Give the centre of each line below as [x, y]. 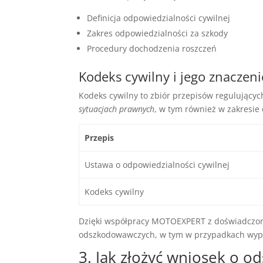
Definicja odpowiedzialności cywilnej [159, 18]
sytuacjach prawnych [117, 109]
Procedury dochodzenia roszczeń [152, 48]
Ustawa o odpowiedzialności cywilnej [157, 164]
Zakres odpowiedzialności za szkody [158, 33]
